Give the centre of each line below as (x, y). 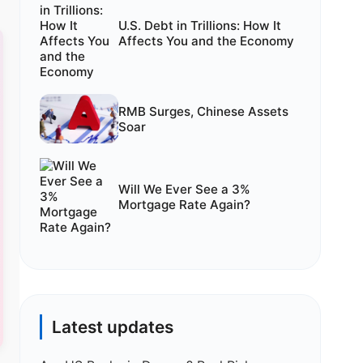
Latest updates (113, 327)
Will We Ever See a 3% (184, 189)
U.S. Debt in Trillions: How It (199, 26)
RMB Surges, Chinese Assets (203, 111)
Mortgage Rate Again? (184, 204)
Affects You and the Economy (206, 41)
